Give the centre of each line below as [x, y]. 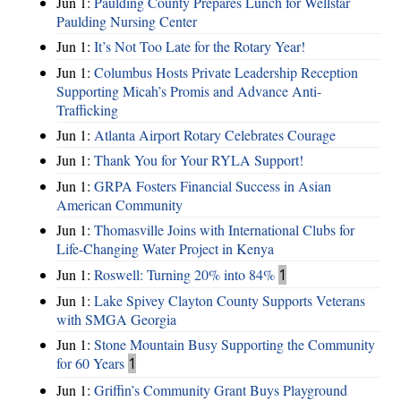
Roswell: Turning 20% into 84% [184, 274]
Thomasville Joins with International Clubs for [224, 230]
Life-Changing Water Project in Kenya [165, 249]
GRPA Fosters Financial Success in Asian [213, 185]
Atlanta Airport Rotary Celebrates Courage [215, 135]
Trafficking [87, 109]
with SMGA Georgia [116, 319]
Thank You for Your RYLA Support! [199, 160]
